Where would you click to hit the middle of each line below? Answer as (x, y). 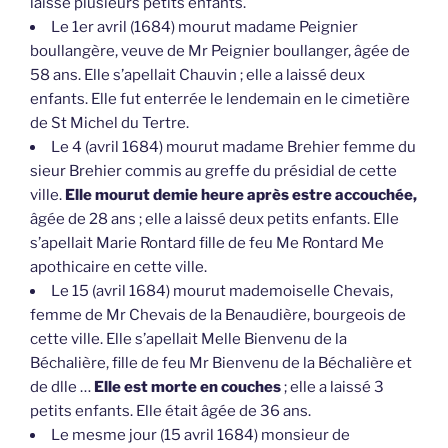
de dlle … (62, 387)
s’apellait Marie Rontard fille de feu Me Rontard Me (207, 243)
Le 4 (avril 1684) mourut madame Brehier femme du (233, 147)
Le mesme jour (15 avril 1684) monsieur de (200, 435)
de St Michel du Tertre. (109, 123)
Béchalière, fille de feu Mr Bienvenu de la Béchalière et (221, 363)
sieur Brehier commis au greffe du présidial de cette (213, 171)
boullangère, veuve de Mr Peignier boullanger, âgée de (220, 51)
